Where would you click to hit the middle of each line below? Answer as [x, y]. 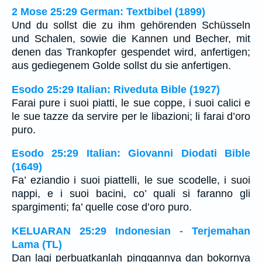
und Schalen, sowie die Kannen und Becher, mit [131, 39]
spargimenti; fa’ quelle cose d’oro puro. [102, 207]
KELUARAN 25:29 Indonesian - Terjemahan [131, 231]
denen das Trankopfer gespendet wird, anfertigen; [131, 52]
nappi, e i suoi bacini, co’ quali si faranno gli [131, 194]
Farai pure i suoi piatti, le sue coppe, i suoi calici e [131, 103]
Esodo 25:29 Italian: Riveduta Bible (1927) [116, 89]
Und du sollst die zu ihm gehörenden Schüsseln [131, 25]
